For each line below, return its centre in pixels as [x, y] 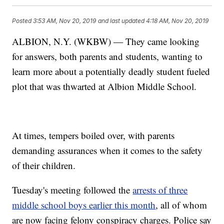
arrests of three [160, 190]
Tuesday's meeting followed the [72, 190]
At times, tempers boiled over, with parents [93, 135]
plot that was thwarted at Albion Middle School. [104, 86]
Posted [23, 20]
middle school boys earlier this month [84, 205]
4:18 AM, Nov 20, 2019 [177, 20]
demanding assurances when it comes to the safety [107, 150]
